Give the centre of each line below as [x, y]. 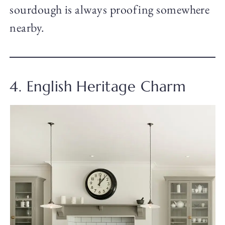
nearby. [27, 28]
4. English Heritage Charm [98, 87]
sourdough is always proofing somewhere [110, 10]
